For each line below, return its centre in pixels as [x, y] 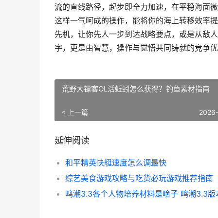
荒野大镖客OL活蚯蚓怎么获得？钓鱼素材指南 [136, 89]
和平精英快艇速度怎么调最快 [116, 163]
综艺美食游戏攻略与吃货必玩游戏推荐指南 [139, 178]
